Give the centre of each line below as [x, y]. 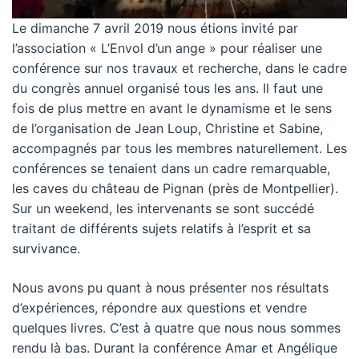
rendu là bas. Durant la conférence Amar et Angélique [175, 348]
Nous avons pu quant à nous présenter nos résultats [170, 288]
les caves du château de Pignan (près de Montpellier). [175, 188]
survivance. [46, 248]
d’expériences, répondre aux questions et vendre [159, 308]
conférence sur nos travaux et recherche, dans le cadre [179, 68]
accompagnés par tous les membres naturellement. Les [179, 148]
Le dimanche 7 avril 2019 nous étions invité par [155, 28]
